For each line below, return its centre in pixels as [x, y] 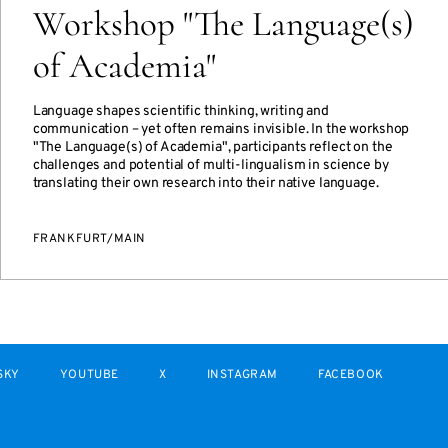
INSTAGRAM [242, 375]
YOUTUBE [89, 375]
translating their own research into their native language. [205, 183]
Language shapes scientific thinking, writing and [180, 111]
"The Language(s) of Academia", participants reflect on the [212, 147]
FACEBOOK [351, 375]
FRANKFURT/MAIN [89, 239]
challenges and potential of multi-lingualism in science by [210, 165]
